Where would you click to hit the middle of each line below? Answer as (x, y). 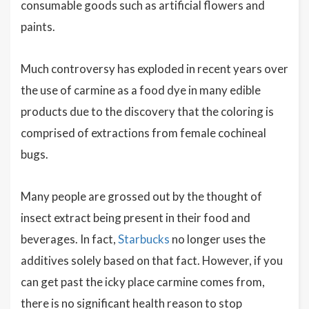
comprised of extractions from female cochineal (143, 132)
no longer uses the (218, 239)
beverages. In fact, (69, 239)
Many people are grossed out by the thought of (141, 196)
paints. (38, 26)
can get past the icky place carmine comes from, (143, 281)
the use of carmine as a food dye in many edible (141, 90)
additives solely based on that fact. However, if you (152, 260)
